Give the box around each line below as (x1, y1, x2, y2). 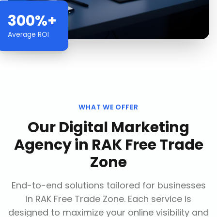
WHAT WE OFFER (78, 102, 139, 112)
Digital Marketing (59, 117, 189, 138)
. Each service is (124, 193, 191, 205)
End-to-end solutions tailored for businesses (11, 179, 206, 191)
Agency (14, 135, 72, 155)
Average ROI (8, 30, 49, 39)
